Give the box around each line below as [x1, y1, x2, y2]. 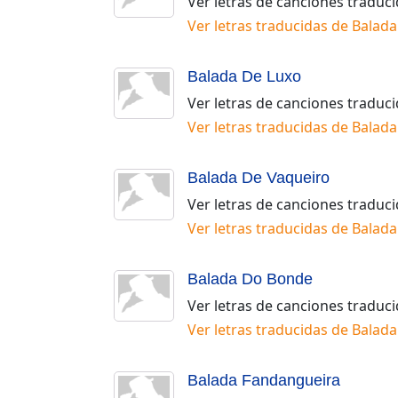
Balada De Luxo [187, 67, 301, 85]
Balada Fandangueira [187, 370, 340, 389]
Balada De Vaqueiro [187, 168, 330, 187]
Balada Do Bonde [187, 269, 313, 288]
